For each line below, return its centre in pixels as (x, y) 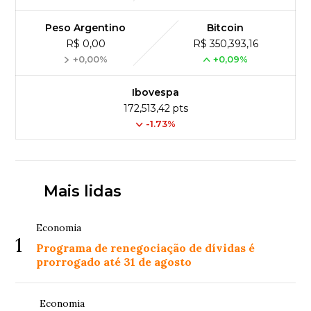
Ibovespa (155, 93)
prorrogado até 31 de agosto (114, 262)
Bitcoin (226, 28)
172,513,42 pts (155, 109)
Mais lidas (82, 192)
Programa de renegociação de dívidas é (146, 248)
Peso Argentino (86, 28)
